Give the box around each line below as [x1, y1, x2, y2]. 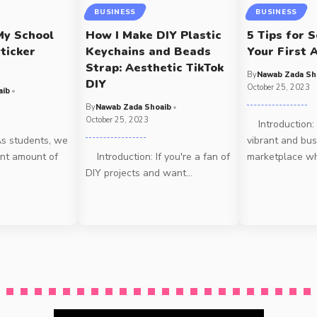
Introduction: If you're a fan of [86, 150, 231, 164]
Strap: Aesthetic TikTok [86, 60, 224, 76]
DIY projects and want [86, 166, 187, 180]
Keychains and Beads [86, 44, 212, 60]
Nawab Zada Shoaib [96, 102, 172, 113]
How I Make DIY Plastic [86, 28, 222, 44]
